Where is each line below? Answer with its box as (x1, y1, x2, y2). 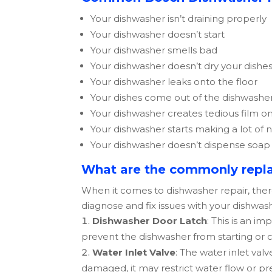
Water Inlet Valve (92, 246, 176, 259)
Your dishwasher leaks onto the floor (90, 76, 258, 88)
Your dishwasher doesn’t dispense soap (90, 139, 271, 151)
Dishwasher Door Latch (92, 215, 208, 227)
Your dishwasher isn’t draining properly (90, 13, 270, 25)
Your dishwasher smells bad (90, 44, 220, 56)
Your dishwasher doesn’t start (90, 29, 228, 41)
